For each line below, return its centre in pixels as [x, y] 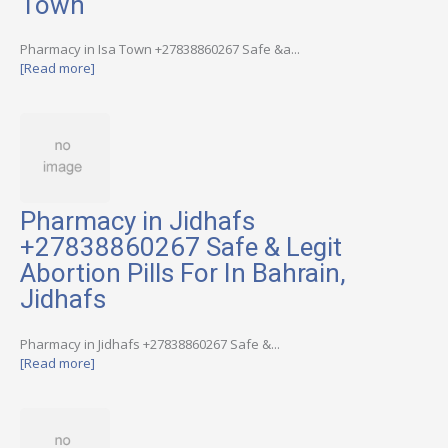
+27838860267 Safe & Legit [181, 247]
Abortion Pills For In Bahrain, [183, 273]
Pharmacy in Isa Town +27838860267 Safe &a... [160, 48]
